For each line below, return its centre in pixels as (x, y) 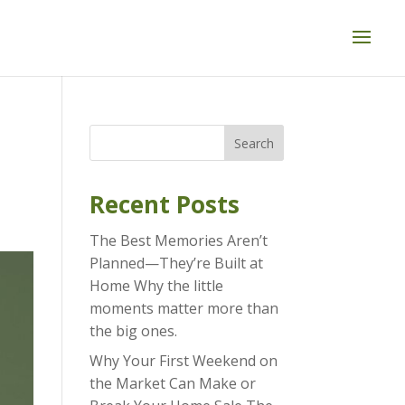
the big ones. (133, 331)
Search (254, 143)
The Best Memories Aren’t (178, 240)
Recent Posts (164, 204)
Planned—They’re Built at (176, 263)
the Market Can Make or (172, 383)
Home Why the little (156, 286)
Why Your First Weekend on (183, 361)
